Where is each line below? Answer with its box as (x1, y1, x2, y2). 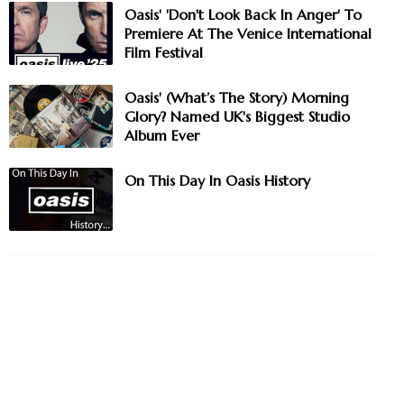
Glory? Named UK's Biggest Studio (124, 107, 350, 126)
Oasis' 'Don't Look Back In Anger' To (124, 5, 362, 24)
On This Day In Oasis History (124, 171, 310, 190)
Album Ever (124, 126, 199, 145)
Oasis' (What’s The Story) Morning (124, 88, 349, 107)
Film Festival (124, 43, 203, 62)
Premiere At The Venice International (124, 24, 372, 43)
